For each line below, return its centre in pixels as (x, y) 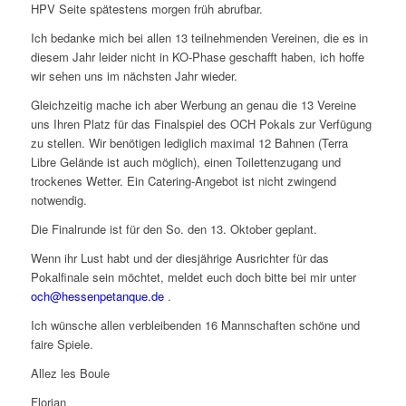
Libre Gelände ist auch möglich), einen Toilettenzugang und (185, 162)
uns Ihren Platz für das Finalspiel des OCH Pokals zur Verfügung (201, 124)
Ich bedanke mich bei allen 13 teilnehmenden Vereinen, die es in (199, 38)
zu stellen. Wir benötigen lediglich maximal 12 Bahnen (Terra (189, 143)
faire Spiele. (62, 344)
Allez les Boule (70, 373)
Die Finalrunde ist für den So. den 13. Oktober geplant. (174, 229)
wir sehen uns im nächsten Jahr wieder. (134, 76)
